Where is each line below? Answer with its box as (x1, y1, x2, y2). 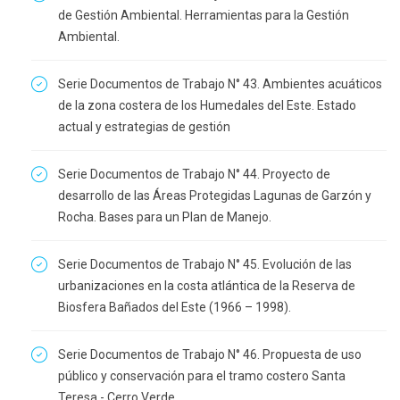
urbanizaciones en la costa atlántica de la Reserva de (58, 279, 355, 293)
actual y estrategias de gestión (58, 120, 230, 134)
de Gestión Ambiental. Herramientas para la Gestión (58, 8, 349, 22)
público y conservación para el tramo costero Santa (58, 369, 346, 383)
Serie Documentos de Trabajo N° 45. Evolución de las (58, 257, 352, 271)
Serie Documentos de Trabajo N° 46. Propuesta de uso (58, 347, 362, 362)
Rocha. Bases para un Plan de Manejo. (58, 210, 271, 224)
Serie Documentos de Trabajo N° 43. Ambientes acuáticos (58, 77, 382, 91)
